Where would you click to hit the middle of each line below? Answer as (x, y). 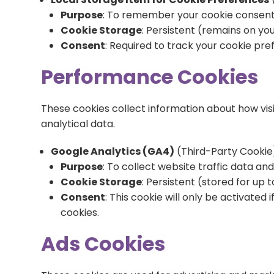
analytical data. (78, 124)
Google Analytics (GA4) (113, 151)
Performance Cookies (150, 77)
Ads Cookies (103, 244)
